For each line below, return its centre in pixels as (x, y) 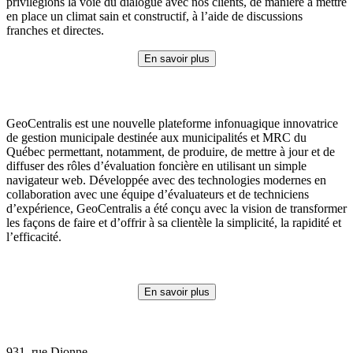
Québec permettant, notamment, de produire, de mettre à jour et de (171, 152)
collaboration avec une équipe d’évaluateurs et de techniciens (158, 194)
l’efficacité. (34, 237)
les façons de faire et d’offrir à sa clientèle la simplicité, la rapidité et (174, 223)
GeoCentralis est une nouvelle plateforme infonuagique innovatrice (172, 123)
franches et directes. (55, 30)
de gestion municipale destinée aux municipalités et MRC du (156, 137)
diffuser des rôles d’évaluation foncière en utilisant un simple (156, 166)
